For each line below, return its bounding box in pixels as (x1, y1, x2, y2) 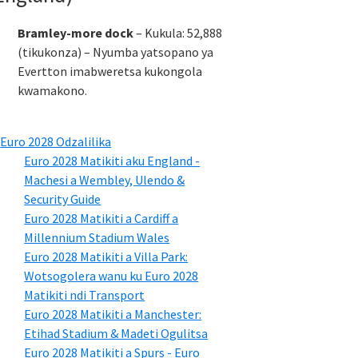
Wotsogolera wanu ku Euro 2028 (24, 268, 199, 284)
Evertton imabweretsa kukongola (18, 63, 202, 79)
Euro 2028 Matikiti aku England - (24, 153, 201, 169)
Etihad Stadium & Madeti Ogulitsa (24, 325, 209, 341)
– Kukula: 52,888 (133, 25, 222, 41)
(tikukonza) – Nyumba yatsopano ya (18, 44, 213, 60)
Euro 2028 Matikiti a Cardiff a (24, 210, 179, 226)
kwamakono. (18, 82, 87, 98)
